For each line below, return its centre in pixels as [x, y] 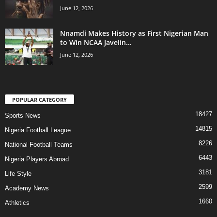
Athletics [17, 202]
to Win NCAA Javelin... [96, 42]
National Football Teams [39, 144]
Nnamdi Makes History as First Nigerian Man [134, 33]
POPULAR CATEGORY [39, 99]
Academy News [27, 188]
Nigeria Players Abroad [37, 159]
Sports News [23, 115]
